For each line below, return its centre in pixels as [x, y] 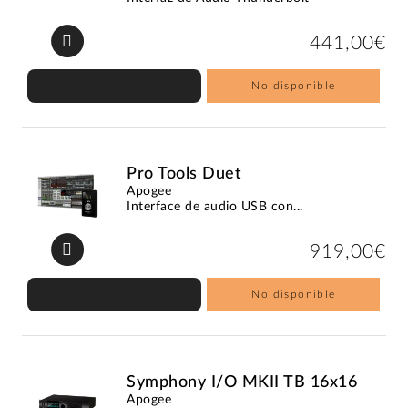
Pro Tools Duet [184, 173]
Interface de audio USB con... [215, 206]
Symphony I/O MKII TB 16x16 [242, 382]
